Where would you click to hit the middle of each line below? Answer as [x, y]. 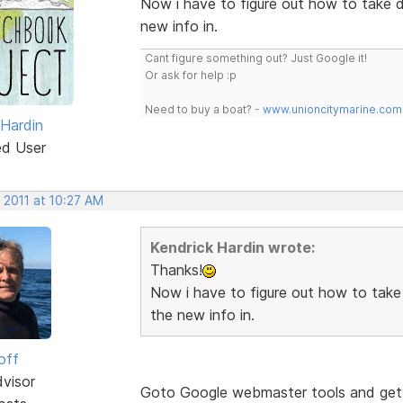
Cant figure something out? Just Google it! [255, 58]
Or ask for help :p [190, 75]
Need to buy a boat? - [203, 109]
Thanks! [176, 269]
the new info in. [202, 314]
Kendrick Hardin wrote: [232, 247]
